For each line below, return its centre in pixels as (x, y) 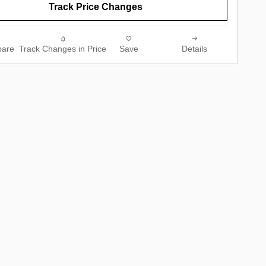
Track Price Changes (96, 7)
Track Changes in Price (63, 49)
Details (194, 49)
